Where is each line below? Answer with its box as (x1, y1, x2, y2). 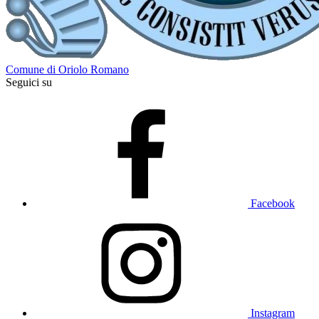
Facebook (251, 197, 295, 209)
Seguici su (6, 76, 52, 88)
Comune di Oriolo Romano (6, 63, 129, 75)
